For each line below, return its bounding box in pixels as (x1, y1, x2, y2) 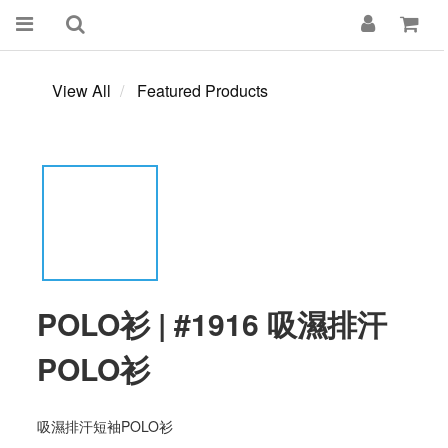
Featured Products (137, 79, 268, 102)
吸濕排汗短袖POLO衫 (37, 416, 173, 436)
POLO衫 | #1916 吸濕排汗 (37, 302, 387, 345)
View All (52, 79, 111, 102)
